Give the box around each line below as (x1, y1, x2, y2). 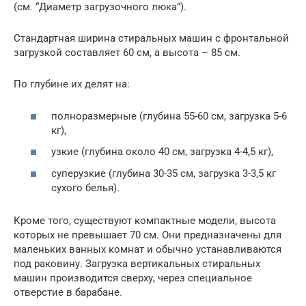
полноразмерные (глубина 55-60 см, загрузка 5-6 (51, 109, 287, 122)
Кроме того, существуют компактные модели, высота (14, 214, 276, 227)
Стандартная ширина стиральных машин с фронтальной (14, 32, 289, 44)
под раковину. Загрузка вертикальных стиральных (14, 257, 260, 270)
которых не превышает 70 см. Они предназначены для (14, 228, 281, 241)
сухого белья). (51, 181, 120, 194)
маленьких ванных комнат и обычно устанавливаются (14, 242, 281, 255)
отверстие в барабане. (14, 286, 122, 298)
